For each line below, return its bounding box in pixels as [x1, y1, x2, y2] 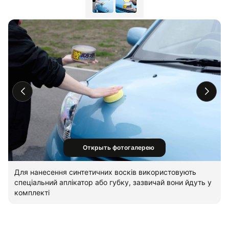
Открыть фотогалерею [83, 144, 154, 152]
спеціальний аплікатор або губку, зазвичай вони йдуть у [14, 178, 212, 187]
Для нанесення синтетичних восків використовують [14, 168, 196, 177]
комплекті [14, 188, 50, 197]
